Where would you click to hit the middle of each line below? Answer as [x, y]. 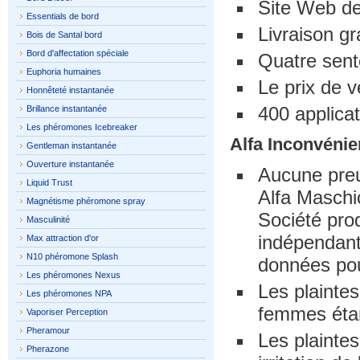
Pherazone [48, 349]
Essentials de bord [63, 16]
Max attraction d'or [63, 238]
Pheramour [48, 330]
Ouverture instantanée [70, 164]
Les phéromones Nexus [74, 275]
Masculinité [48, 219]
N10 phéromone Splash [72, 256]
